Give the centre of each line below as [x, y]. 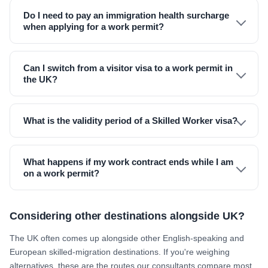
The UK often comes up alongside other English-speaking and [127, 238]
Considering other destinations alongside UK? [127, 216]
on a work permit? [61, 173]
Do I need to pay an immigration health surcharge [126, 15]
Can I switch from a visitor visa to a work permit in [128, 68]
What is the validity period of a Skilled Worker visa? [130, 121]
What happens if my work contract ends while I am [128, 162]
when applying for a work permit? [94, 27]
